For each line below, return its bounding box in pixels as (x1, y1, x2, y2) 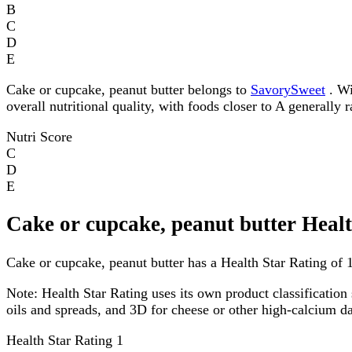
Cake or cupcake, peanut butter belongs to (6, 81, 251, 97)
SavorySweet (251, 81, 325, 97)
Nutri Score (6, 128, 72, 145)
